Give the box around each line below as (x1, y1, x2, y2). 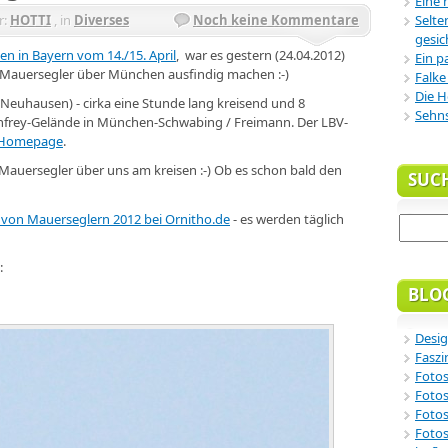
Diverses (74, 10, 129, 29)
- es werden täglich (230, 209, 344, 228)
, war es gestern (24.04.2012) (176, 45, 345, 64)
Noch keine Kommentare (193, 10, 359, 29)
